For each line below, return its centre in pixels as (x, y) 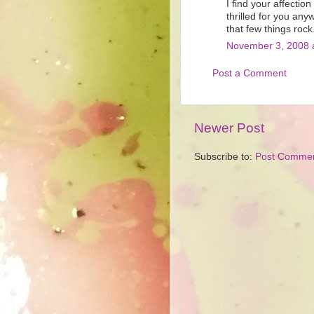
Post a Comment (250, 73)
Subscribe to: (225, 156)
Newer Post (229, 128)
